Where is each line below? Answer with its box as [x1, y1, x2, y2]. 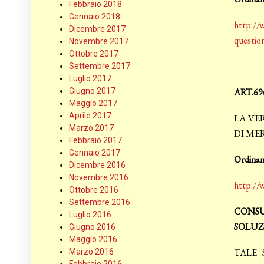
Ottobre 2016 [69, 185, 118, 195]
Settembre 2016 [69, 197, 130, 207]
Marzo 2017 [69, 123, 114, 133]
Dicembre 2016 [69, 160, 126, 170]
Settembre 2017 [69, 61, 130, 71]
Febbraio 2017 [69, 136, 122, 146]
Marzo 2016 [69, 247, 114, 257]
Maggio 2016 [69, 235, 117, 245]
